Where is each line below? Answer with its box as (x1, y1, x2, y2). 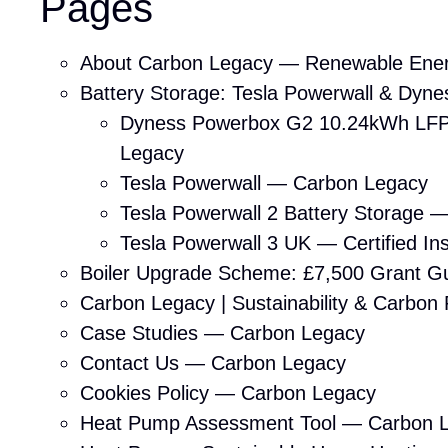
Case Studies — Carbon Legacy (80, 322, 365, 344)
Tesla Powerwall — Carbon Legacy (120, 172, 428, 194)
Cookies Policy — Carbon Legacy (80, 382, 376, 404)
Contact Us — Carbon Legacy (80, 352, 346, 374)
